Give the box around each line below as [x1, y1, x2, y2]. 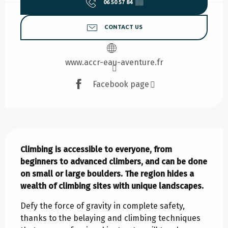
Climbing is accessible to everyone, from [20, 145, 172, 155]
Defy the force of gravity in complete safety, [20, 201, 185, 211]
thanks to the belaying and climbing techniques [20, 213, 201, 223]
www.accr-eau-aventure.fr [65, 58, 163, 68]
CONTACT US [104, 24, 142, 31]
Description [5, 128, 61, 140]
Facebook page [93, 79, 149, 89]
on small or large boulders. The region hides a [20, 169, 194, 179]
